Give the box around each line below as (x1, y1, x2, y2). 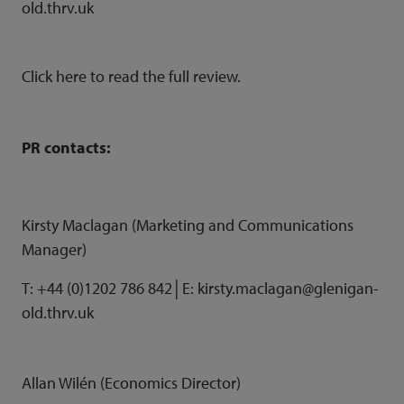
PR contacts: (22, 137, 111, 158)
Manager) (22, 239, 87, 260)
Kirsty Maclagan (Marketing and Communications (22, 215, 353, 235)
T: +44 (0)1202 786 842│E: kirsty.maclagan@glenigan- (22, 278, 379, 298)
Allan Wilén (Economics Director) (22, 372, 241, 393)
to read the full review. (87, 66, 241, 87)
